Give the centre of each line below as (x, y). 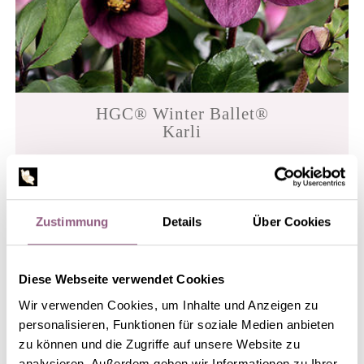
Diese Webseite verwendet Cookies (121, 279)
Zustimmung (72, 222)
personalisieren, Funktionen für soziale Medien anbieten (177, 324)
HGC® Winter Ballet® (182, 113)
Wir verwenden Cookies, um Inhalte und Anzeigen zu (169, 305)
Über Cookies (292, 222)
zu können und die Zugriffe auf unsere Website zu (159, 344)
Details (182, 222)
